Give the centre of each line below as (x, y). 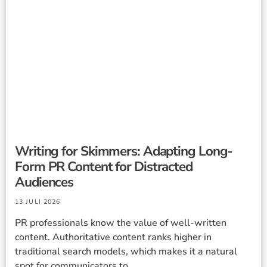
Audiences (44, 182)
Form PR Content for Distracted (104, 167)
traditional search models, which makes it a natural (126, 252)
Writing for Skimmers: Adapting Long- (124, 151)
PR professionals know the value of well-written (121, 223)
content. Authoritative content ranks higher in (113, 237)
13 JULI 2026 (38, 202)
